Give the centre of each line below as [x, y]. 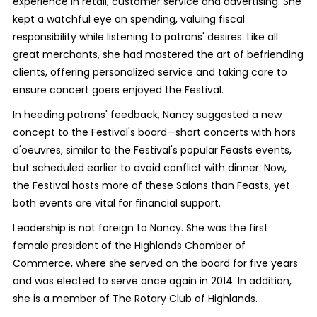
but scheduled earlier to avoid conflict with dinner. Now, [149, 168]
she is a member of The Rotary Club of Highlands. [135, 299]
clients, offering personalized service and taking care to [150, 73]
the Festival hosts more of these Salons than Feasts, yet [151, 186]
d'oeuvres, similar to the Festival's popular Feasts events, [152, 150]
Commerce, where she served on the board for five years [155, 264]
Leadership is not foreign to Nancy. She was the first [140, 228]
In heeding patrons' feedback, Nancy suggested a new [147, 115]
